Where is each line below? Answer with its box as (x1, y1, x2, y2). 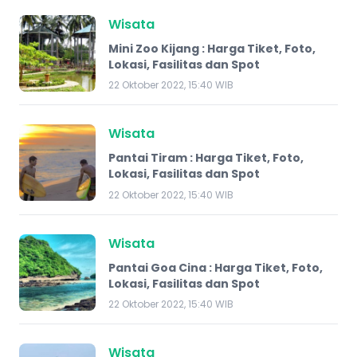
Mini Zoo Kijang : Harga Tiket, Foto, (108, 40, 316, 57)
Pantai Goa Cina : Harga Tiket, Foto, (108, 259, 323, 276)
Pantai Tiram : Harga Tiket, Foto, (108, 150, 304, 166)
